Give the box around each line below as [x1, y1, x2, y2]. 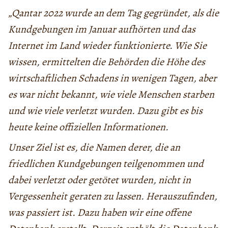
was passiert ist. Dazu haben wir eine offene [8, 205, 191, 219]
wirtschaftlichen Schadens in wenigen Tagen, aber [8, 71, 217, 85]
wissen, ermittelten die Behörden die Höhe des [8, 54, 205, 69]
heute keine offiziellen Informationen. [8, 120, 168, 134]
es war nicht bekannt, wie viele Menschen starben [8, 87, 214, 101]
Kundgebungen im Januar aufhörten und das [8, 22, 195, 36]
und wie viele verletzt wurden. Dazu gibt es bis [8, 103, 203, 118]
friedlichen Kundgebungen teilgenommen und [8, 156, 204, 170]
